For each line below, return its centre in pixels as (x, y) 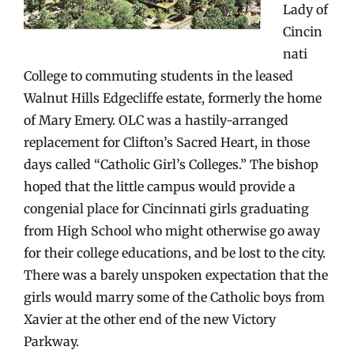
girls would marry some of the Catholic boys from (174, 297)
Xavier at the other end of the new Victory (150, 319)
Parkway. (51, 341)
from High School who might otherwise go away (172, 230)
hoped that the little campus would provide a (160, 186)
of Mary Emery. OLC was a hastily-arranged (156, 120)
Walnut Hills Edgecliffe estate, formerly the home (173, 98)
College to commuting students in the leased (158, 75)
